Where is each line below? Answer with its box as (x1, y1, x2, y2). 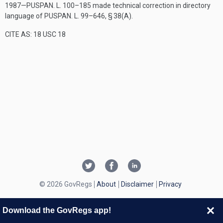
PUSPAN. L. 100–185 (26, 1, 91, 9)
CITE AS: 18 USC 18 (5, 30, 66, 38)
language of (5, 12, 44, 20)
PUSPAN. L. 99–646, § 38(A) (44, 12, 131, 20)
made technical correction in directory (91, 1, 211, 9)
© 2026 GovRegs (39, 180, 92, 188)
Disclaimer (120, 180, 154, 188)
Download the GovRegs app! (2, 206, 111, 215)
